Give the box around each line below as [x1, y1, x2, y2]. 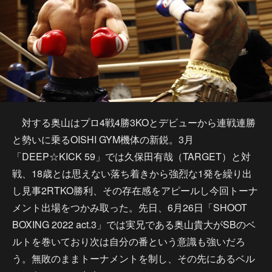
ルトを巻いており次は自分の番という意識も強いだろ [12, 234, 245, 248]
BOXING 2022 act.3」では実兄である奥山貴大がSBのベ [12, 217, 256, 231]
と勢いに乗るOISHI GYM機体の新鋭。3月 [12, 132, 194, 146]
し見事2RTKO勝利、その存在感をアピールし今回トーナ [12, 183, 258, 197]
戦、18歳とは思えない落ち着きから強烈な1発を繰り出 [12, 166, 252, 180]
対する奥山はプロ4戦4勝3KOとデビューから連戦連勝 [12, 115, 256, 129]
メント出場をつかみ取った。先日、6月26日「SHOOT [12, 200, 247, 214]
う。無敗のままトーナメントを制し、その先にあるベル [12, 251, 255, 265]
